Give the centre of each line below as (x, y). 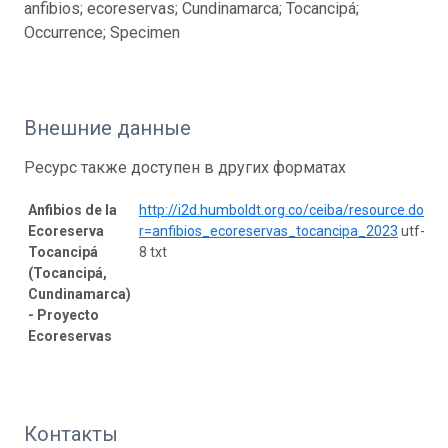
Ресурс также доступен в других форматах (185, 167)
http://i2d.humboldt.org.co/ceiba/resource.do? (285, 209)
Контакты (71, 433)
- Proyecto (63, 314)
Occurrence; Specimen (102, 32)
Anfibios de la (72, 209)
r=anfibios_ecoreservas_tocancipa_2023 (268, 230)
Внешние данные (107, 127)
